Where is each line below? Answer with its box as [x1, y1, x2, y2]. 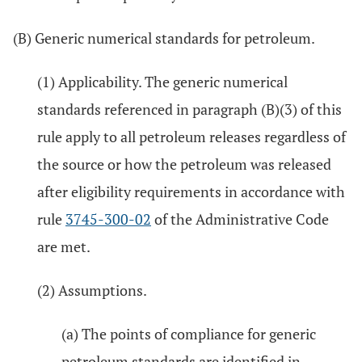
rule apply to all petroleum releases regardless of [37, 127, 346, 146]
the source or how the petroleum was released [37, 154, 331, 174]
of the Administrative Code [151, 209, 329, 229]
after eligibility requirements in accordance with [37, 182, 345, 201]
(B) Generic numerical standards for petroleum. [13, 28, 315, 48]
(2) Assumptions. [37, 280, 147, 300]
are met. [37, 237, 90, 256]
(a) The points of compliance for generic [61, 324, 316, 343]
